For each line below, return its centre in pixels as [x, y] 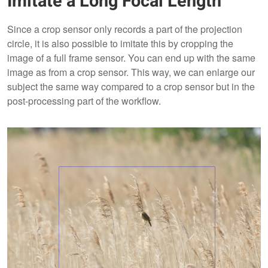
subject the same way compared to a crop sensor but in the [131, 86]
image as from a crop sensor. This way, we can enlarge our [131, 72]
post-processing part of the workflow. [84, 100]
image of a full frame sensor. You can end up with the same [131, 57]
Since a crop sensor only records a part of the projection [125, 29]
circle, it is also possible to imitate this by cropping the [120, 43]
